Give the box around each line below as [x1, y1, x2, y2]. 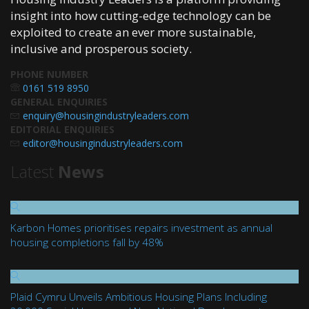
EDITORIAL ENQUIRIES [10, 123, 114, 136]
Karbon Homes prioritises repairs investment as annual [10, 221, 272, 235]
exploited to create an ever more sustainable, [10, 24, 256, 40]
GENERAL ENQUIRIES [10, 95, 108, 108]
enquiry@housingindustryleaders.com [23, 109, 189, 122]
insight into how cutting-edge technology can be [10, 8, 271, 23]
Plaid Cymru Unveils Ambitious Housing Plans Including [10, 290, 267, 304]
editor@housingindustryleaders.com [23, 137, 183, 150]
